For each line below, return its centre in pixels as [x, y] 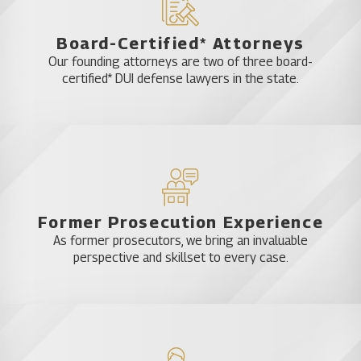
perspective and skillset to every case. [180, 257]
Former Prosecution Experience [180, 222]
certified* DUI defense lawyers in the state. [180, 79]
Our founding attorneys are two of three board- [180, 62]
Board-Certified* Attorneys [180, 44]
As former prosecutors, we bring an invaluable [180, 240]
